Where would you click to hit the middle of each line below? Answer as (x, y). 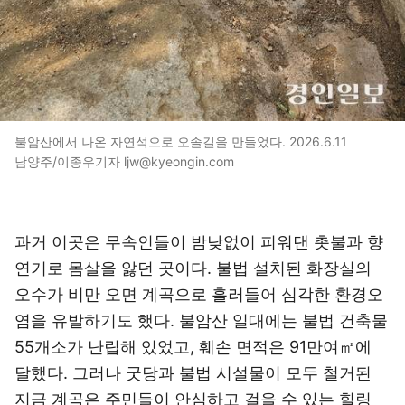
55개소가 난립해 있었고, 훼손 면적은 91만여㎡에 (193, 347)
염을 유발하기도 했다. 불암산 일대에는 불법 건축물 (201, 320)
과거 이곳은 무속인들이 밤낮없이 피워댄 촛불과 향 (199, 242)
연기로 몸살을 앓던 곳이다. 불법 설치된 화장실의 (193, 268)
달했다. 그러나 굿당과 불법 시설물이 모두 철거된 (193, 373)
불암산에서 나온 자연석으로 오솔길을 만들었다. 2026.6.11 (181, 141)
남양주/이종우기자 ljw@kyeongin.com (124, 161)
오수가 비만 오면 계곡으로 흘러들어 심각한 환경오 (199, 294)
